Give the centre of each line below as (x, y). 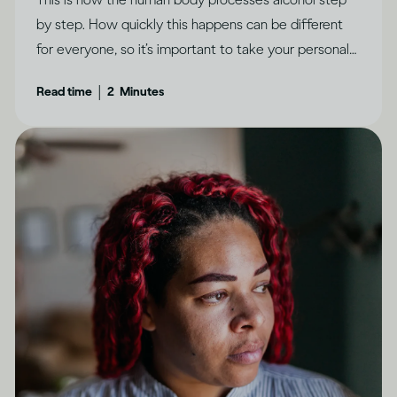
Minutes (142, 91)
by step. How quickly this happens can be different (190, 24)
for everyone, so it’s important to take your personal (193, 49)
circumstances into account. (120, 74)
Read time (64, 91)
